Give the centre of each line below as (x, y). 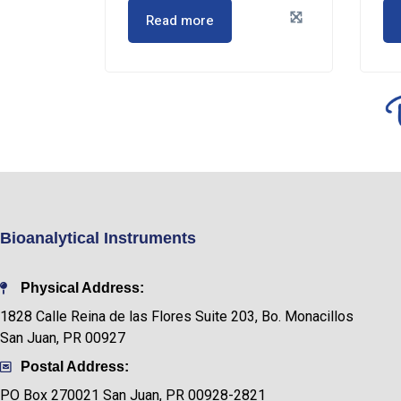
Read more (180, 21)
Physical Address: (82, 287)
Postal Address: (74, 366)
